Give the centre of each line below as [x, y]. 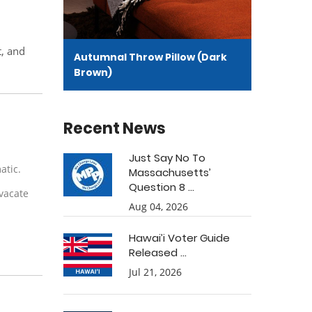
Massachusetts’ [170, 172]
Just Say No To [167, 158]
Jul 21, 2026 [155, 272]
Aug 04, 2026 [158, 206]
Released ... [158, 252]
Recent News [115, 128]
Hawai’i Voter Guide [179, 238]
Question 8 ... [162, 187]
